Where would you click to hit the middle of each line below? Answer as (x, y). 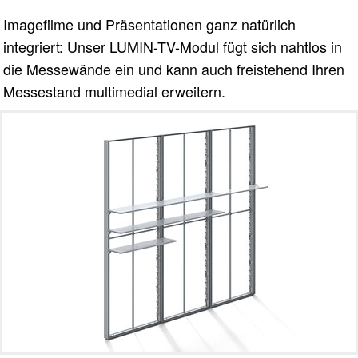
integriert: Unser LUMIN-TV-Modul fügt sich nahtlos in (173, 46)
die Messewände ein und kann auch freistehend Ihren (174, 68)
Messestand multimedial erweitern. (115, 91)
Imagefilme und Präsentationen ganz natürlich (150, 24)
